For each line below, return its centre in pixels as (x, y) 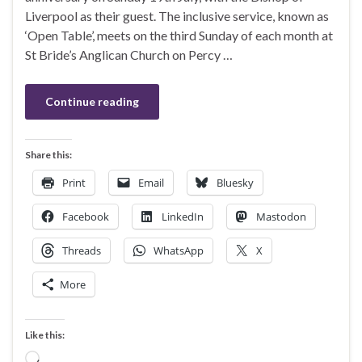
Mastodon (281, 217)
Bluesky (235, 183)
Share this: (48, 155)
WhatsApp (179, 251)
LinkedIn (183, 217)
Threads (82, 251)
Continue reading (92, 102)
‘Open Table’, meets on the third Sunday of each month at (179, 36)
